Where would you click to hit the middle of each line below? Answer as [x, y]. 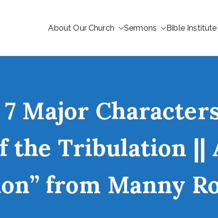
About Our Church [81, 28]
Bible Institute [192, 28]
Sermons [140, 28]
